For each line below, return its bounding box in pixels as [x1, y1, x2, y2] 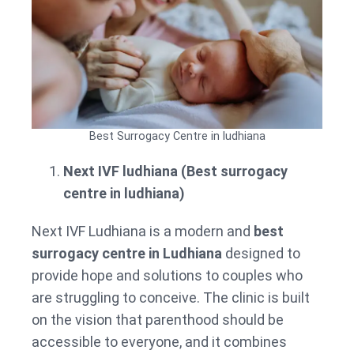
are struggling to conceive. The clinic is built [32, 288, 310, 306]
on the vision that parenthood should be [32, 311, 284, 328]
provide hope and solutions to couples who [32, 266, 303, 284]
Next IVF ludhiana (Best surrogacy [63, 162, 288, 179]
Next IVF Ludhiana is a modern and [32, 222, 254, 239]
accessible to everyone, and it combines [32, 333, 287, 350]
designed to [225, 244, 300, 262]
